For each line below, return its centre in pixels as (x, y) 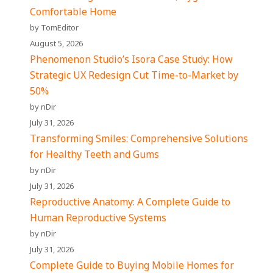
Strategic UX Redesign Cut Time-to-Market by (134, 75)
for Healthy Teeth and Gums (95, 154)
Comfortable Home (73, 12)
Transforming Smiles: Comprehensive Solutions (139, 138)
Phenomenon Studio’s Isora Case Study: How (132, 59)
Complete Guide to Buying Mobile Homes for (132, 265)
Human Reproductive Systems (98, 218)
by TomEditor (55, 27)
